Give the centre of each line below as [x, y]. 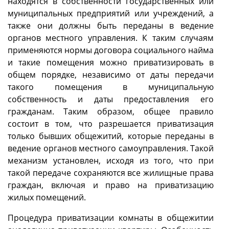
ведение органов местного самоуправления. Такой [111, 148]
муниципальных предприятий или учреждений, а [111, 13]
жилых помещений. [47, 197]
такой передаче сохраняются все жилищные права [111, 173]
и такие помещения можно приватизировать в [111, 62]
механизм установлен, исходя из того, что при [111, 160]
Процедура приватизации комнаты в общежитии [111, 217]
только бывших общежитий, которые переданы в [111, 136]
